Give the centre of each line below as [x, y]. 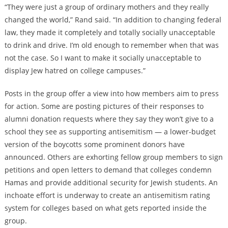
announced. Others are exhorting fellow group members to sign [113, 157]
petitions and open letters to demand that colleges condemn [108, 170]
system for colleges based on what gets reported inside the [105, 208]
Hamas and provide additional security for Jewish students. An [111, 183]
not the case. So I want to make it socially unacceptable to [103, 58]
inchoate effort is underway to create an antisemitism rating [107, 195]
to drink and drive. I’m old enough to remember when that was [111, 45]
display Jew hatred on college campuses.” [75, 71]
